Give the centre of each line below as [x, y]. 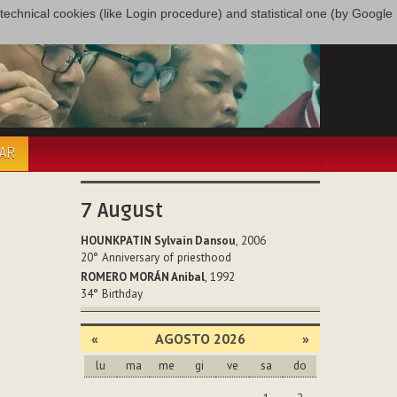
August [130, 211]
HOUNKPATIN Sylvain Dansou [158, 241]
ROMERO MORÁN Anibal [143, 277]
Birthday [122, 294]
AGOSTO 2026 [200, 338]
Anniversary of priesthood [167, 257]
